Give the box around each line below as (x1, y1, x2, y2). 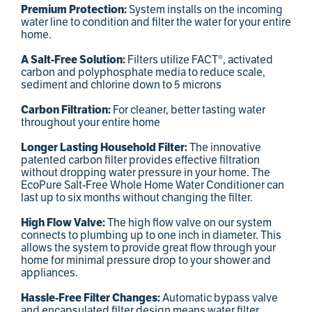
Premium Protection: (21, 3, 129, 17)
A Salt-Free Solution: (21, 53, 127, 68)
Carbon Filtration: (21, 103, 113, 118)
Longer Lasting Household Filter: (21, 141, 189, 155)
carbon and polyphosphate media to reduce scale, (21, 65, 265, 80)
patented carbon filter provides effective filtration (21, 153, 260, 168)
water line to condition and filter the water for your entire (21, 15, 291, 30)
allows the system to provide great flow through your (21, 241, 276, 256)
